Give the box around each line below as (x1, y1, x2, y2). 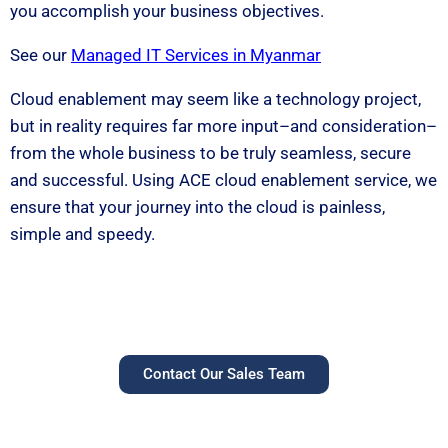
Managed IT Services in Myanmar (71, 45, 321, 65)
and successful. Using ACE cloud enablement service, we (10, 170, 437, 190)
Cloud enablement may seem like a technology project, (10, 89, 421, 109)
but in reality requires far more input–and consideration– (10, 116, 437, 136)
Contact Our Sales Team (143, 365, 305, 383)
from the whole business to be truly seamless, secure (10, 143, 411, 163)
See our (10, 45, 71, 65)
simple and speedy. (10, 224, 155, 244)
